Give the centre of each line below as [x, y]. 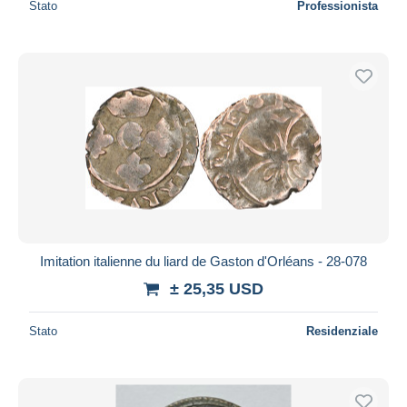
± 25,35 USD [217, 288]
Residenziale [342, 331]
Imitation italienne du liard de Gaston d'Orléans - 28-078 [203, 261]
